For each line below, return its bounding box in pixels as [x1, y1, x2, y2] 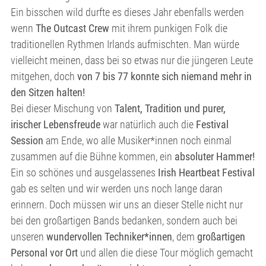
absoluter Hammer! [175, 150, 255, 163]
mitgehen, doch [11, 70, 77, 83]
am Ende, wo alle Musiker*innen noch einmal [43, 134, 232, 147]
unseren [11, 230, 46, 243]
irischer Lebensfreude [11, 118, 100, 131]
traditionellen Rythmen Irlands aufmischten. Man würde [11, 38, 239, 50]
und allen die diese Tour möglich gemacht [80, 246, 253, 259]
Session [11, 134, 43, 147]
